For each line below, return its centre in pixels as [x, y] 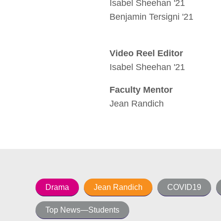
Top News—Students [82, 210]
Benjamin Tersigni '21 [151, 17]
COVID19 [184, 187]
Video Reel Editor [146, 54]
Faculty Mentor [141, 90]
